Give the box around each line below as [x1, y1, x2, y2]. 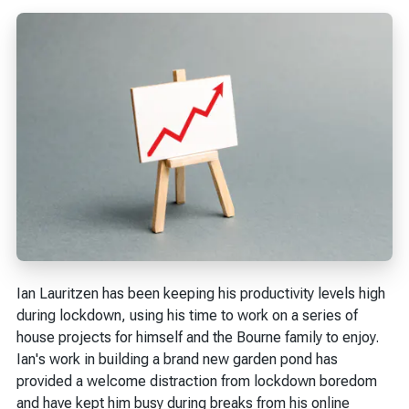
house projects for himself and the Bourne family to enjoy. [16, 329, 379, 347]
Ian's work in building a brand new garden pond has [16, 351, 338, 369]
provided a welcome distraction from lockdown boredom [16, 372, 377, 391]
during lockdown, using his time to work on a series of [16, 307, 358, 325]
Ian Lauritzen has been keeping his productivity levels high [16, 285, 385, 303]
